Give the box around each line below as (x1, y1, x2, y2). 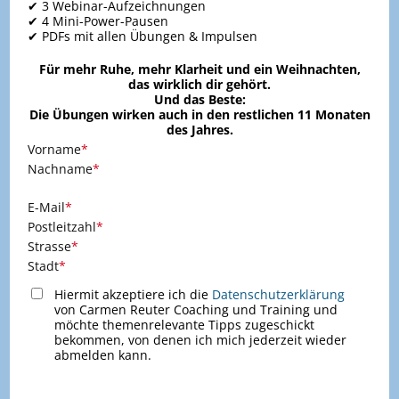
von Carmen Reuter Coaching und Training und (54, 301, 338, 319)
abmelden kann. (54, 346, 151, 364)
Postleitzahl (28, 218, 96, 236)
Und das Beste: (153, 91, 246, 109)
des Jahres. (166, 121, 233, 139)
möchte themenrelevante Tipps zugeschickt (54, 316, 314, 334)
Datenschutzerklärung (212, 286, 345, 304)
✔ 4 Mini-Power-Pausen (28, 12, 168, 30)
